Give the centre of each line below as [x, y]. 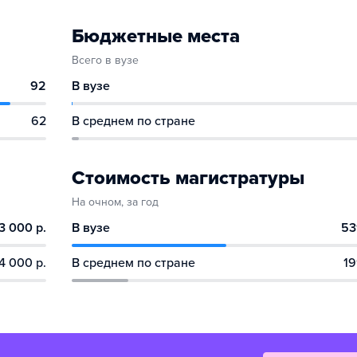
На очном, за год [115, 202]
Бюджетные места [156, 36]
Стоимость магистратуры [188, 178]
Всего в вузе [105, 60]
